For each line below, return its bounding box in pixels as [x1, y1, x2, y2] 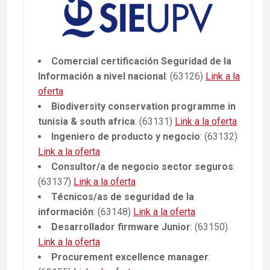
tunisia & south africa [38, 116, 135, 128]
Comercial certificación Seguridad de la [51, 55, 231, 67]
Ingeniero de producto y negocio [51, 131, 200, 143]
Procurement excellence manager [51, 251, 209, 263]
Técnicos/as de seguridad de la [51, 191, 194, 203]
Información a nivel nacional [38, 71, 166, 83]
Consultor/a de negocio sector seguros [51, 161, 233, 173]
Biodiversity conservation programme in [51, 101, 236, 113]
